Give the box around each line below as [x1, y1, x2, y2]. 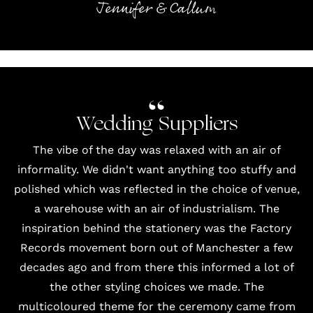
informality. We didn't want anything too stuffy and [17, 162, 296, 176]
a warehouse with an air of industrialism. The [34, 201, 279, 215]
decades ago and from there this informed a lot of [19, 260, 294, 274]
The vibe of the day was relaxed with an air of [32, 143, 281, 156]
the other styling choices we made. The [49, 279, 264, 293]
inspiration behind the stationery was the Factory [22, 221, 291, 235]
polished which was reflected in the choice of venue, [13, 182, 300, 196]
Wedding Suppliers [75, 115, 238, 135]
